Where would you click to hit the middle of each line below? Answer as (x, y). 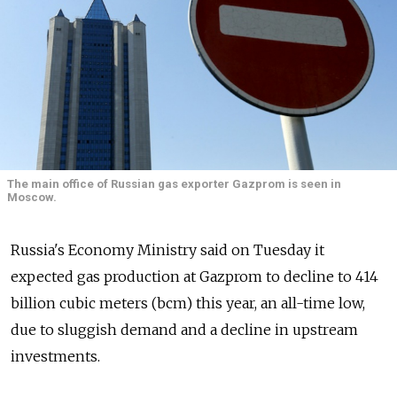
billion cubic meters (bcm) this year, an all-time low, (188, 304)
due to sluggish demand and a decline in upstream (184, 330)
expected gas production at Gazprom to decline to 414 (195, 277)
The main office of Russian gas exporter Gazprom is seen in (174, 184)
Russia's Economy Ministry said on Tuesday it (167, 250)
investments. (55, 357)
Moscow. (32, 197)
